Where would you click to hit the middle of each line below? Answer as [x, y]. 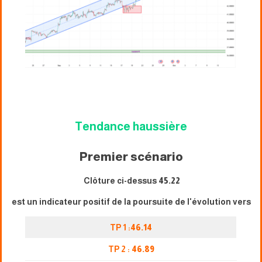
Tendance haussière [131, 126]
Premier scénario [131, 156]
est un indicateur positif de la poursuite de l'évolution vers [131, 201]
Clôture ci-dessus [120, 180]
